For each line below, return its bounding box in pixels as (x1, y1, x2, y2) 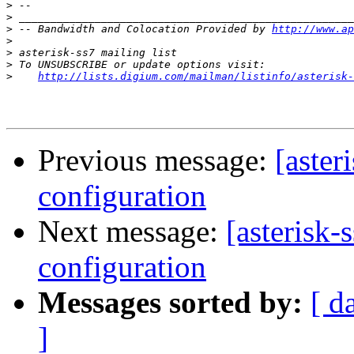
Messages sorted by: (38, 285, 303, 320)
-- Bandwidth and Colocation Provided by (13, 23, 272, 36)
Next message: (38, 214, 226, 249)
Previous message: (38, 143, 275, 178)
